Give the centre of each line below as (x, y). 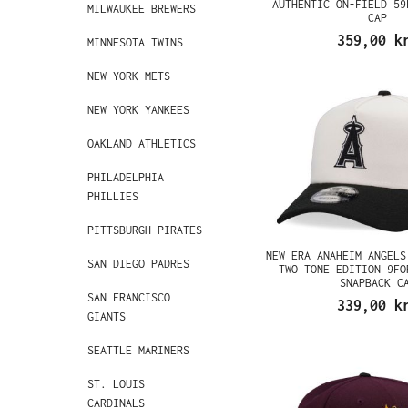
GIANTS (107, 316)
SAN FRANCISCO (129, 297)
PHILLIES (113, 196)
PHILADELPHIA (126, 177)
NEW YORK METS (129, 76)
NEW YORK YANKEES (138, 110)
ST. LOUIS (116, 384)
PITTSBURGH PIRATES (145, 230)
